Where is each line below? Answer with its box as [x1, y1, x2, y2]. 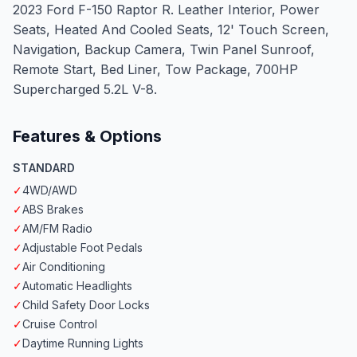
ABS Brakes [22, 202, 84, 217]
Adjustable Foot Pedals [22, 241, 143, 255]
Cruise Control [22, 317, 97, 331]
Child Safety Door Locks [22, 298, 150, 312]
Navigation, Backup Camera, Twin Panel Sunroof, [13, 41, 315, 58]
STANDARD [13, 161, 76, 175]
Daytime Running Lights [22, 336, 143, 351]
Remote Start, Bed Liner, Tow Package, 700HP [13, 61, 298, 78]
